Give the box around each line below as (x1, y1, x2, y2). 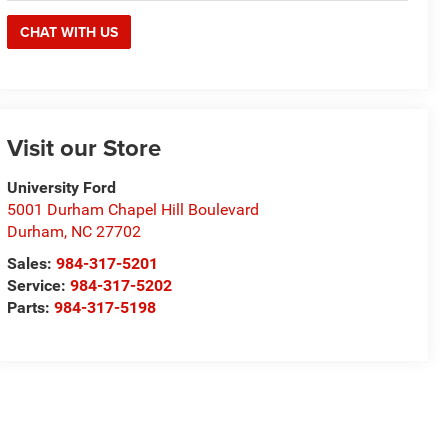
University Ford (7, 178, 117, 198)
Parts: (7, 298, 55, 318)
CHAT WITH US (20, 21, 119, 42)
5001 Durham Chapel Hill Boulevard (7, 200, 260, 220)
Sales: (7, 254, 57, 274)
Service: (7, 276, 71, 296)
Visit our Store (7, 130, 162, 166)
